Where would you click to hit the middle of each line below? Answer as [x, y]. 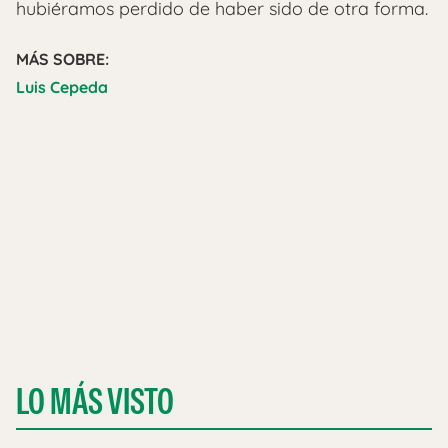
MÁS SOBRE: [62, 58]
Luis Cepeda [62, 86]
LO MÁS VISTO [95, 401]
